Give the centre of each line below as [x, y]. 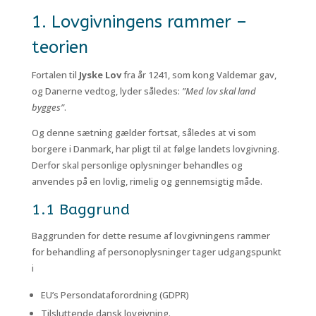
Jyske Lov [100, 75]
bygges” [48, 107]
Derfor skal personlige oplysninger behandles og [137, 165]
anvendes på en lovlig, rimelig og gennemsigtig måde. [147, 181]
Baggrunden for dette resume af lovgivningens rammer [151, 236]
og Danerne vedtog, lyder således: [107, 91]
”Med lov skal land [219, 91]
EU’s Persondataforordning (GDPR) [115, 295]
